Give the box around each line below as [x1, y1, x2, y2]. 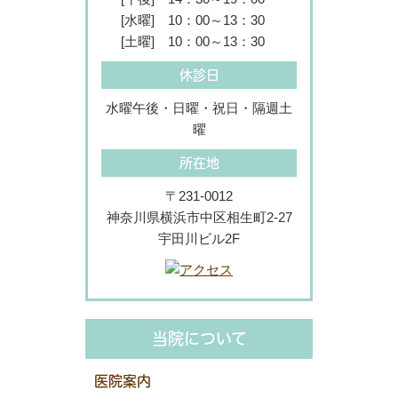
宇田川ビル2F [158, 231, 240, 247]
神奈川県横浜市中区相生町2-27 [106, 210, 292, 226]
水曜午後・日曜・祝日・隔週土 [106, 100, 292, 116]
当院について [151, 328, 247, 350]
